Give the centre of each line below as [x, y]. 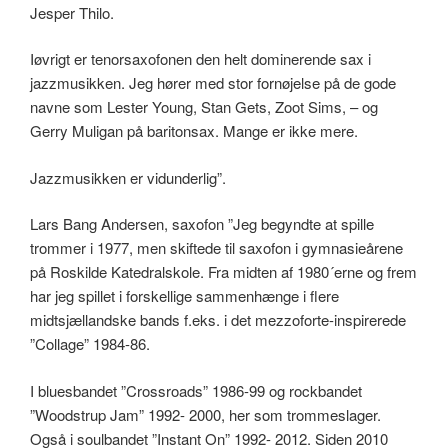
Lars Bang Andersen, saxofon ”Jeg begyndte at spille [202, 224]
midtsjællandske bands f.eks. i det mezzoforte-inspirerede [218, 320]
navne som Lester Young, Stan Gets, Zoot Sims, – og [204, 107]
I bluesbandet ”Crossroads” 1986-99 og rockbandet [196, 390]
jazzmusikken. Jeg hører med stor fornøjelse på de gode [213, 83]
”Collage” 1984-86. [90, 344]
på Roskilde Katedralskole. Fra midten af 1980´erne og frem [223, 272]
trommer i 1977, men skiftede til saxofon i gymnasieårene [216, 248]
